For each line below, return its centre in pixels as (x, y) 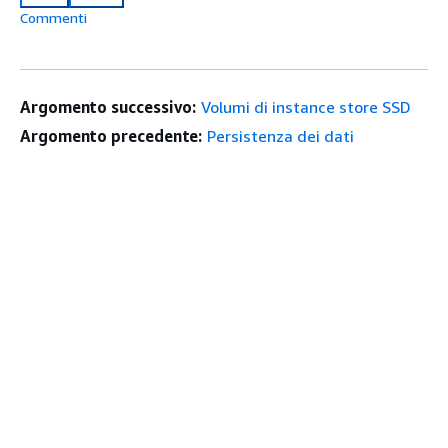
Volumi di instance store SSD (306, 106)
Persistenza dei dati (281, 135)
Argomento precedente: (111, 135)
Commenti (53, 17)
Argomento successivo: (108, 106)
